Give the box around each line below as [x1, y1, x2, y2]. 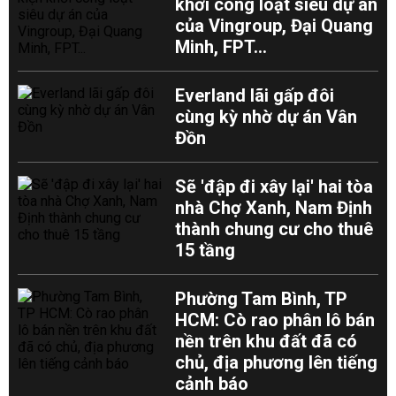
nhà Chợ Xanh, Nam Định [175, 197, 373, 218]
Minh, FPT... [175, 36, 268, 57]
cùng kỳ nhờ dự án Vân [175, 106, 358, 127]
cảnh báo [175, 373, 249, 394]
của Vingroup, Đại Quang [175, 15, 374, 36]
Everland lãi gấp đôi [175, 85, 335, 106]
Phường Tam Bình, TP [175, 288, 348, 309]
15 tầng [175, 240, 236, 261]
